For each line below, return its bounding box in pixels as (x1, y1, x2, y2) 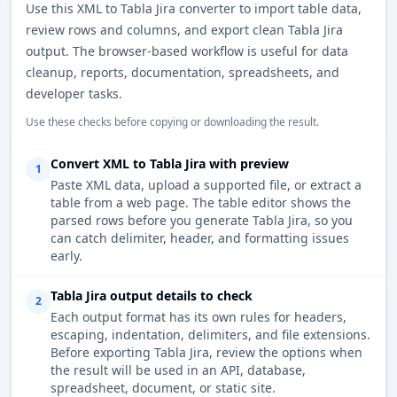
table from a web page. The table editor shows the (51, 194, 351, 212)
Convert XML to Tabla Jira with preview (51, 155, 289, 173)
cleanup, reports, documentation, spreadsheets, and (26, 64, 339, 82)
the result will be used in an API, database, (51, 362, 306, 379)
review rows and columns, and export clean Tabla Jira (26, 21, 343, 39)
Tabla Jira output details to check (51, 287, 253, 305)
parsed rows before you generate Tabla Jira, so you (51, 212, 353, 230)
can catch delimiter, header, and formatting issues (51, 230, 349, 247)
